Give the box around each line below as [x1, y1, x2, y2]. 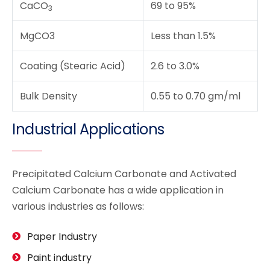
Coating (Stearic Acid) [20, 59, 125, 74]
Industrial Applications [12, 119, 165, 140]
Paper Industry [27, 230, 97, 244]
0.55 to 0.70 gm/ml [151, 89, 240, 104]
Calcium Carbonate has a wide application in [12, 183, 224, 198]
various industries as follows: [12, 199, 144, 214]
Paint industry [27, 251, 92, 265]
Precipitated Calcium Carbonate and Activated [12, 167, 236, 181]
